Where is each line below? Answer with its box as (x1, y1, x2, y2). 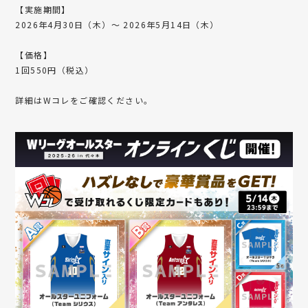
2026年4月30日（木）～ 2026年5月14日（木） (15, 18, 219, 30)
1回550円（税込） (15, 63, 94, 76)
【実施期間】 (15, 3, 71, 15)
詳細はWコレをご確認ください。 (15, 93, 153, 106)
